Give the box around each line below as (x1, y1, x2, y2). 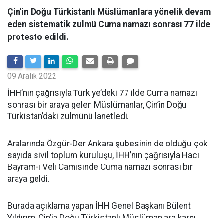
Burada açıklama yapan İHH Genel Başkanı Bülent (7, 201, 191, 211)
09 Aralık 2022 (7, 72, 56, 81)
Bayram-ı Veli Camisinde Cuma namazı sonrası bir (7, 162, 193, 172)
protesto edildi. (7, 32, 69, 42)
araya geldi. (7, 174, 50, 183)
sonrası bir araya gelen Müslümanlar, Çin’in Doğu (7, 100, 187, 109)
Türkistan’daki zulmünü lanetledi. (7, 111, 129, 121)
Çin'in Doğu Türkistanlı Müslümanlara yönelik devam (7, 7, 211, 17)
